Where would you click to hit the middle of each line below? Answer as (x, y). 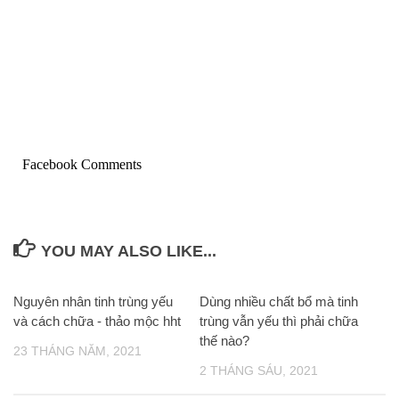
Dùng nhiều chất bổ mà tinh (279, 302)
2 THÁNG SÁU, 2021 (259, 371)
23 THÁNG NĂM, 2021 (77, 351)
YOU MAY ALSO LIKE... (128, 252)
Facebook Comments (82, 165)
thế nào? (224, 341)
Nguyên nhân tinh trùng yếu (93, 302)
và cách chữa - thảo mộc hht (97, 322)
